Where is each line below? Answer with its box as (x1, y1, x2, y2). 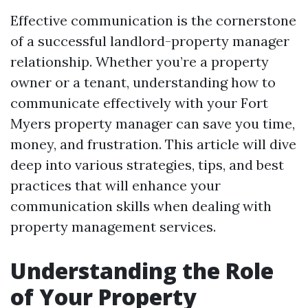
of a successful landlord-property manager (10, 32, 289, 49)
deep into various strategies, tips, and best (10, 156, 284, 173)
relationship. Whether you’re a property (10, 53, 269, 70)
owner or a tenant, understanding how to (10, 74, 276, 91)
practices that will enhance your (10, 177, 221, 194)
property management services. (10, 218, 216, 235)
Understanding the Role (10, 256, 274, 285)
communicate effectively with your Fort (10, 94, 268, 111)
